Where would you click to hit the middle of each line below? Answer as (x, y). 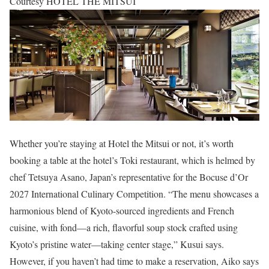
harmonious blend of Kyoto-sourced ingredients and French (122, 210)
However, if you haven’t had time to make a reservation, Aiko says (134, 261)
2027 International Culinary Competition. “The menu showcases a (134, 193)
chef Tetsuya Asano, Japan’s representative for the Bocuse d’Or (129, 177)
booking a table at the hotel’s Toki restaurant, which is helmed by (132, 160)
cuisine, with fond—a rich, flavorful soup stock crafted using (124, 227)
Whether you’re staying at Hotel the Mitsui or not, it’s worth (122, 143)
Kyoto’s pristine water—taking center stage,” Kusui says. (117, 244)
